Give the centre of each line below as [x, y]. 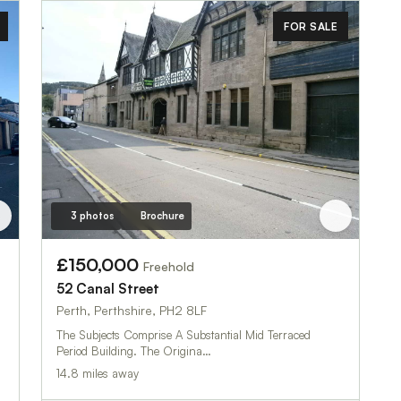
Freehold [169, 266]
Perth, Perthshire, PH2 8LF [132, 310]
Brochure [162, 215]
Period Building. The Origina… [134, 350]
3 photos [92, 215]
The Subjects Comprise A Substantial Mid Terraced [183, 334]
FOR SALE [311, 26]
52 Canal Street [108, 288]
